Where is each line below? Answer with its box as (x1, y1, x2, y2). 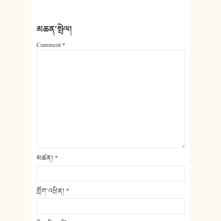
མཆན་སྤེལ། (37, 22, 72, 36)
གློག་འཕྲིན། (37, 185, 66, 196)
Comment (37, 39, 62, 51)
